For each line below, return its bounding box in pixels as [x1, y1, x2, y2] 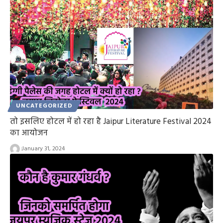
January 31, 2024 [21, 143, 65, 154]
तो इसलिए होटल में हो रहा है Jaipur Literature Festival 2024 [10, 114, 212, 128]
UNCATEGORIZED [16, 101, 73, 111]
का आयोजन [10, 126, 48, 140]
